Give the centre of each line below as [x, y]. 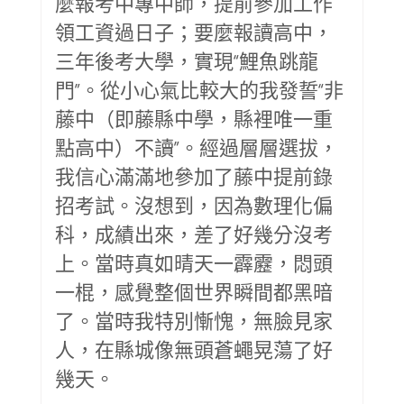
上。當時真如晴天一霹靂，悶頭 [194, 262]
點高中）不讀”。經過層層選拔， [197, 147]
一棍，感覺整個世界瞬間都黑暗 [194, 291]
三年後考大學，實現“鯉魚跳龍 [187, 60]
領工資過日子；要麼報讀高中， [194, 31]
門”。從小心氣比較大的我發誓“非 [199, 89]
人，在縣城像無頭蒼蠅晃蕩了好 [194, 349]
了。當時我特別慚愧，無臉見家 [194, 320]
